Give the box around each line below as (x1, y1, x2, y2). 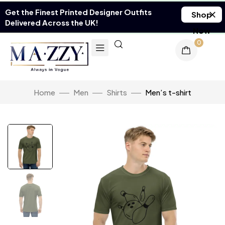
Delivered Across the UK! (5, 18, 98, 27)
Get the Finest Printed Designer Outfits (5, 7, 152, 17)
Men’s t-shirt (145, 87, 191, 97)
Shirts (106, 87, 127, 97)
